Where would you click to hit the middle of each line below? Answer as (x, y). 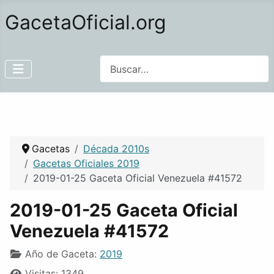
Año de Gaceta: (61, 254)
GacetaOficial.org (86, 22)
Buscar (115, 62)
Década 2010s (116, 149)
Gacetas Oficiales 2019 (86, 164)
